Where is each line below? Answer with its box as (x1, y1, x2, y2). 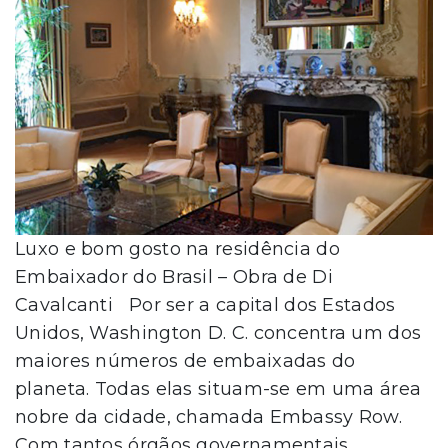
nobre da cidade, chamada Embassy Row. (15, 406, 403, 429)
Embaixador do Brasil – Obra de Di (15, 266, 333, 289)
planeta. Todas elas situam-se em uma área (15, 378, 422, 401)
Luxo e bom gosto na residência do (15, 238, 340, 261)
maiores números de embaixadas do (15, 350, 356, 373)
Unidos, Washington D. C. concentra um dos (15, 322, 422, 345)
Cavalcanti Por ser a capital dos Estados (15, 294, 396, 317)
